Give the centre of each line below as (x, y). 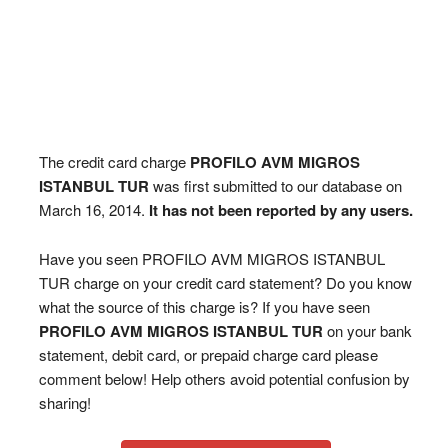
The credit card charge (114, 161)
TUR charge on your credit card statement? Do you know (225, 282)
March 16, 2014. (93, 209)
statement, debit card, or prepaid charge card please (208, 354)
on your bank (367, 330)
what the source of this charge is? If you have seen (204, 306)
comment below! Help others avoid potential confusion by (224, 378)
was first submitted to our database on (275, 185)
